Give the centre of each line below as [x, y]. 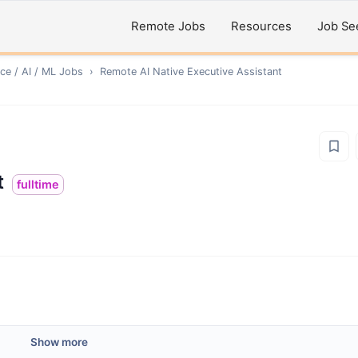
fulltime [38, 184]
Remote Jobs [168, 26]
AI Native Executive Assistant [211, 72]
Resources [261, 26]
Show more [59, 342]
